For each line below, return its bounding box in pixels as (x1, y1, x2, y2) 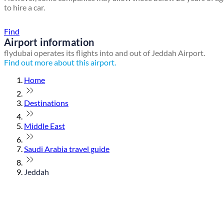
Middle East (24, 121, 65, 131)
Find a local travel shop (4, 12, 122, 27)
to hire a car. (4, 2, 45, 12)
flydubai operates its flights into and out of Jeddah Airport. (4, 48, 205, 58)
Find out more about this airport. (4, 57, 116, 67)
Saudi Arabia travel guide (24, 144, 109, 154)
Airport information (4, 36, 94, 48)
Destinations (24, 98, 68, 108)
